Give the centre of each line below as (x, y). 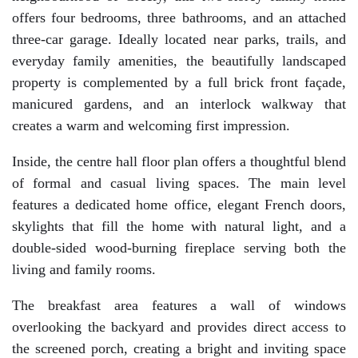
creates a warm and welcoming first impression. (151, 125)
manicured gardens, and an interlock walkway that (179, 104)
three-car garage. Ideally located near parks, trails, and (179, 39)
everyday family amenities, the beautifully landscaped (179, 61)
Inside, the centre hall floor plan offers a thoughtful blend (179, 161)
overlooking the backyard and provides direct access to (179, 327)
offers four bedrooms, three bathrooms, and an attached (179, 18)
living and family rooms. (84, 269)
